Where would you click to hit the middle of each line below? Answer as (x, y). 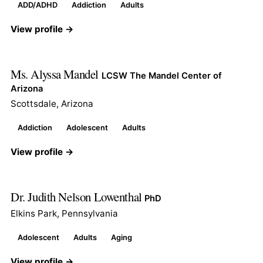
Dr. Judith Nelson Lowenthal (78, 196)
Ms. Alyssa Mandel (56, 74)
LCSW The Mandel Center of (161, 75)
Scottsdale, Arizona (52, 103)
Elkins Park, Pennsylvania (64, 213)
